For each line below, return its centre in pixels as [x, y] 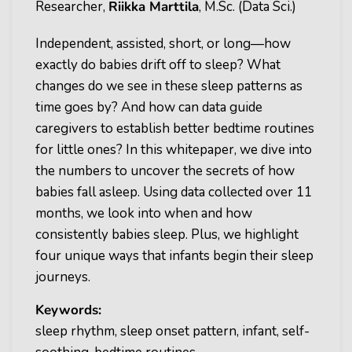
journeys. [63, 277]
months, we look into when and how [144, 213]
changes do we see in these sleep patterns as [169, 86]
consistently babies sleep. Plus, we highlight [167, 235]
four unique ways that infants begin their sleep [174, 256]
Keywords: [68, 310]
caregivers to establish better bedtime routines [175, 128]
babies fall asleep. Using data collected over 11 [174, 192]
